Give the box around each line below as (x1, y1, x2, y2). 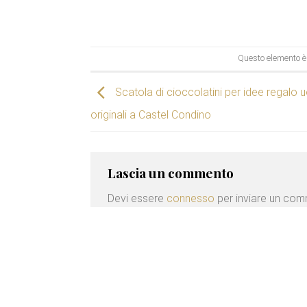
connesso (167, 191, 214, 205)
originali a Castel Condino (90, 108, 211, 122)
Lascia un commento (108, 164, 234, 182)
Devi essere (108, 191, 167, 205)
